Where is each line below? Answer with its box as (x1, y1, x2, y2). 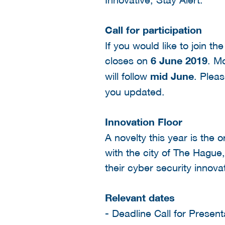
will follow (105, 69, 150, 82)
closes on (105, 54, 151, 66)
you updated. (105, 85, 165, 97)
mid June (150, 69, 194, 82)
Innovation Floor (105, 115, 182, 128)
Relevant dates (105, 191, 175, 204)
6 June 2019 (151, 54, 207, 67)
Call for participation (105, 23, 202, 36)
